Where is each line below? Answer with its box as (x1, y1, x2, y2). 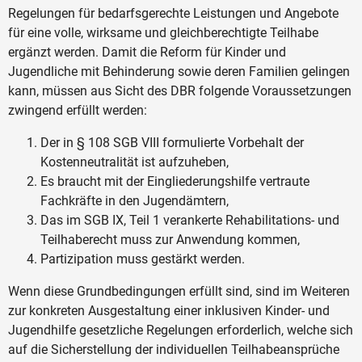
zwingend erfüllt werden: (8, 102, 147, 118)
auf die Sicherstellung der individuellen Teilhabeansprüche (8, 341, 339, 357)
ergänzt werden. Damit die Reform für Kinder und (8, 44, 286, 60)
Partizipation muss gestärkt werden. (40, 250, 245, 267)
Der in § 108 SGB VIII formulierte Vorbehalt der (40, 134, 304, 150)
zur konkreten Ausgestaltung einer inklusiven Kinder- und (8, 302, 330, 318)
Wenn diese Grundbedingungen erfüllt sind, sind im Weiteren (8, 283, 350, 299)
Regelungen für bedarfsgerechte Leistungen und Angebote (8, 5, 339, 21)
